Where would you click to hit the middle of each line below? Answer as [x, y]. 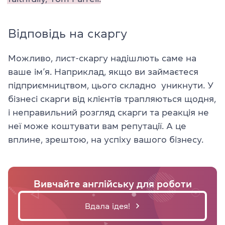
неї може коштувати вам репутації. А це [97, 126]
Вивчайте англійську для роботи [113, 184]
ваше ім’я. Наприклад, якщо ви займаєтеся [103, 72]
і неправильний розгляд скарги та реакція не [108, 112]
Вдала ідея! [107, 206]
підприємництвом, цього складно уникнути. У [111, 85]
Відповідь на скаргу [68, 33]
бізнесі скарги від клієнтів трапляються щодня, [112, 99]
